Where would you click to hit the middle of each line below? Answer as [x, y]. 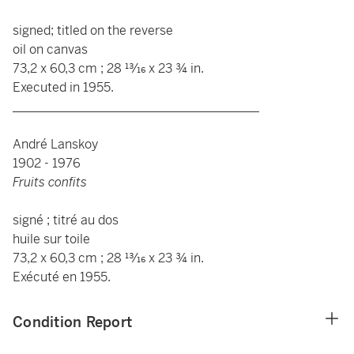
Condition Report [72, 322]
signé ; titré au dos [66, 220]
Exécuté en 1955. [62, 277]
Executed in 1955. [63, 87]
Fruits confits [50, 182]
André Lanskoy [55, 144]
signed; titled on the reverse [93, 30]
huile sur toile [51, 239]
